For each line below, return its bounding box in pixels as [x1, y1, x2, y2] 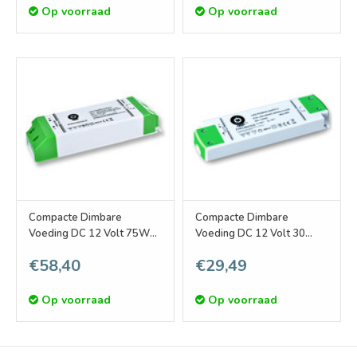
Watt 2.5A [195, 241, 245, 257]
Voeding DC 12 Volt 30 [195, 226, 305, 241]
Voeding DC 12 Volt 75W [29, 226, 150, 241]
